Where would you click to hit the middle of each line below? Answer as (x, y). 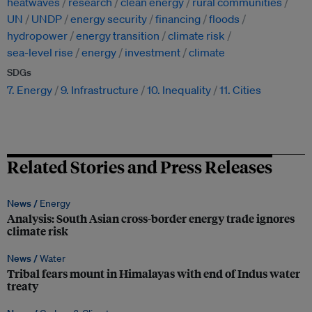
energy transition (118, 36)
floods (224, 19)
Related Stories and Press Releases (140, 167)
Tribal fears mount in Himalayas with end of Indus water (154, 274)
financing (178, 19)
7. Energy (30, 90)
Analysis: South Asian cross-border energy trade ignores (151, 219)
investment (153, 53)
